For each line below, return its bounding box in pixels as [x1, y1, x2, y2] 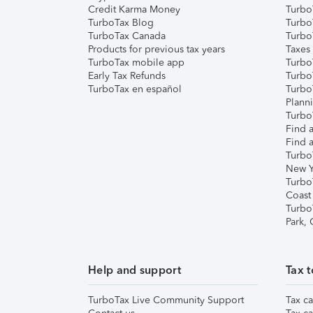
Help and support [88, 263, 181, 277]
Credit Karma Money [88, 3, 180, 15]
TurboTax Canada [88, 30, 166, 42]
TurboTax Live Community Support [88, 294, 244, 306]
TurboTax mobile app [88, 57, 184, 68]
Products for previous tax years [88, 43, 225, 55]
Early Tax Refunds [88, 70, 166, 82]
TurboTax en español [88, 83, 182, 95]
